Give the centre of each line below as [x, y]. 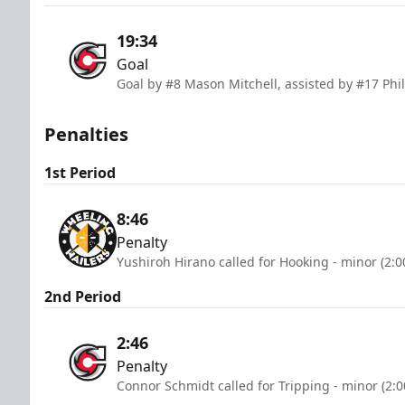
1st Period [80, 172]
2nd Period [83, 296]
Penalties [86, 134]
